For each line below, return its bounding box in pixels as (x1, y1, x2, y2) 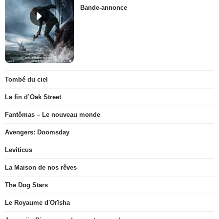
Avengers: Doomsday (5, 129, 69, 136)
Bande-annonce (80, 4, 128, 12)
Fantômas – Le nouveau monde (5, 111, 100, 119)
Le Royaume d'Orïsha (5, 199, 70, 207)
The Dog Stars (5, 181, 48, 189)
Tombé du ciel (5, 76, 48, 84)
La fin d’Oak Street (5, 93, 61, 101)
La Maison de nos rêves (5, 164, 77, 172)
